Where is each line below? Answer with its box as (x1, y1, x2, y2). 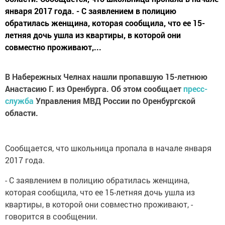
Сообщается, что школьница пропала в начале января (5, 143, 211, 153)
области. (5, 107, 38, 118)
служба (5, 95, 34, 106)
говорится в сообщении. (5, 211, 97, 221)
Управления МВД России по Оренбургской (34, 95, 195, 106)
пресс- (183, 83, 207, 94)
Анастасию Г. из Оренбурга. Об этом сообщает (5, 83, 183, 94)
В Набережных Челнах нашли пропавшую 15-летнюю (5, 71, 207, 82)
